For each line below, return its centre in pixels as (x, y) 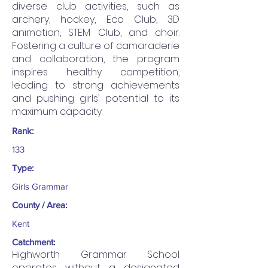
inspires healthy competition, (96, 72)
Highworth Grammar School (96, 255)
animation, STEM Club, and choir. (96, 33)
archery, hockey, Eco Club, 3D (96, 20)
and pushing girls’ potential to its (96, 99)
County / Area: (39, 205)
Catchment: (33, 242)
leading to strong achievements (96, 86)
